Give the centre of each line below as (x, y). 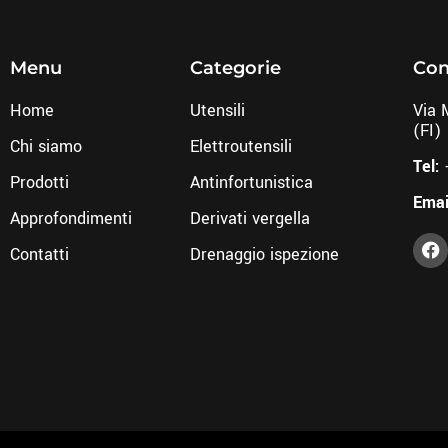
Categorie (236, 67)
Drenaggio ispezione (265, 254)
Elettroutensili (241, 146)
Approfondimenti (71, 218)
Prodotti (39, 182)
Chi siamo (46, 146)
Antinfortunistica (252, 182)
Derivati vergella (250, 218)
